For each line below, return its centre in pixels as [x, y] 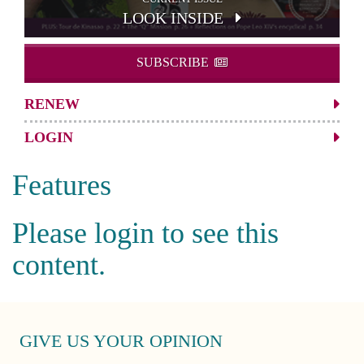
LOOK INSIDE [175, 17]
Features [62, 185]
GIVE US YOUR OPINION [121, 340]
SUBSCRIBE [173, 62]
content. [59, 264]
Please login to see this [145, 233]
